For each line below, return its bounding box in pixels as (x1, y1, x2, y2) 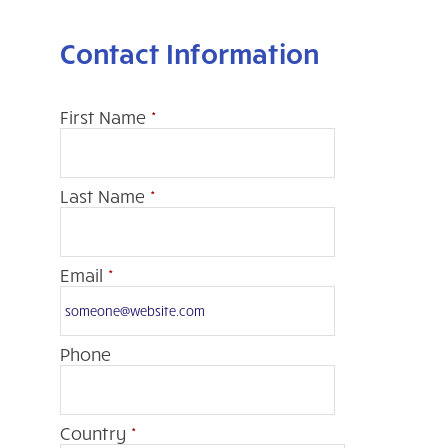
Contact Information (59, 35, 319, 70)
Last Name (59, 184, 145, 207)
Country (59, 421, 126, 444)
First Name (59, 105, 146, 128)
